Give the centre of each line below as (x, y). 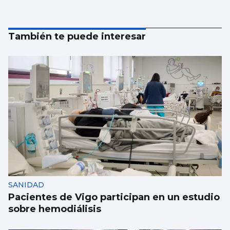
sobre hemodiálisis (55, 209)
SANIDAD (26, 185)
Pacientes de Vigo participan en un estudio (114, 197)
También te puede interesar (77, 37)
